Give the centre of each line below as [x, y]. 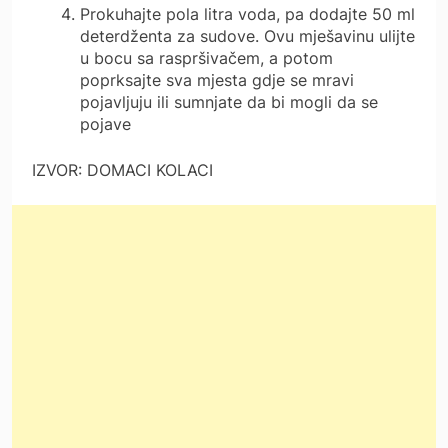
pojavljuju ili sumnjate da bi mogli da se [229, 102]
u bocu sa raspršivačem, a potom [206, 58]
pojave [105, 124]
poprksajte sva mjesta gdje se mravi [217, 80]
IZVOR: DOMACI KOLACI [122, 170]
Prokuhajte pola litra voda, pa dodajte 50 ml [247, 14]
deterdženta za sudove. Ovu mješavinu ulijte [247, 36]
